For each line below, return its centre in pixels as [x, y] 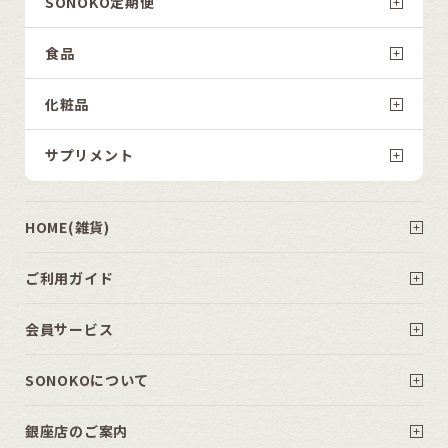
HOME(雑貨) [67, 226]
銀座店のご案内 [76, 430]
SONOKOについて [87, 379]
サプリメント [89, 154]
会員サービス [69, 328]
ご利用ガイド [69, 277]
